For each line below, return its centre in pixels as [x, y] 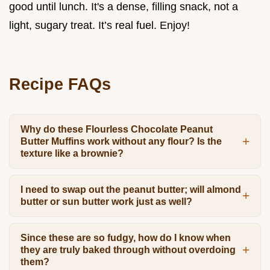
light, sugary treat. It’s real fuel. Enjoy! [99, 26]
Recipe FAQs [60, 84]
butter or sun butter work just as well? [106, 201]
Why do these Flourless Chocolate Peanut [116, 129]
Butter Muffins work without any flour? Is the [121, 141]
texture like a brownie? [72, 153]
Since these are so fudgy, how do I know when [125, 238]
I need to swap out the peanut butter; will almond [130, 189]
